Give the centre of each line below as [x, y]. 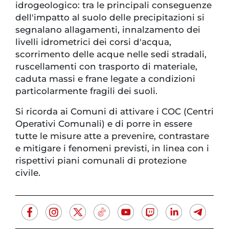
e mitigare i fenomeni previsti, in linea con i [112, 148]
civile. [28, 173]
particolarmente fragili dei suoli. [86, 91]
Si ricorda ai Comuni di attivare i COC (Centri [114, 111]
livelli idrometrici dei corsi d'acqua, [93, 42]
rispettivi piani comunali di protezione [101, 160]
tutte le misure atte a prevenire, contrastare [112, 136]
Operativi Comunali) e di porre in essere [104, 123]
